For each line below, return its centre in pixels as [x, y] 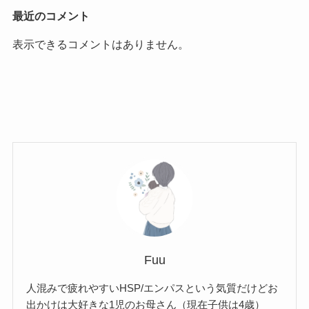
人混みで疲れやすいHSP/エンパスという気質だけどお [152, 288]
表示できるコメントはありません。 [100, 44]
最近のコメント [51, 16]
